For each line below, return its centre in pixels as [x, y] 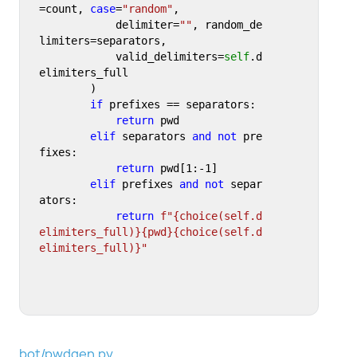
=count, [64, 9]
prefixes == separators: [179, 105]
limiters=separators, [106, 41]
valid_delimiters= [169, 57]
